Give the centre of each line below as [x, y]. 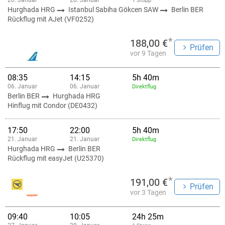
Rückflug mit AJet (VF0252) [51, 19]
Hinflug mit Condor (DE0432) [52, 105]
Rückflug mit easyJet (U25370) [56, 158]
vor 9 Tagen [148, 53]
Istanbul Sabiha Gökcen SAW [114, 10]
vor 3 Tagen [148, 192]
